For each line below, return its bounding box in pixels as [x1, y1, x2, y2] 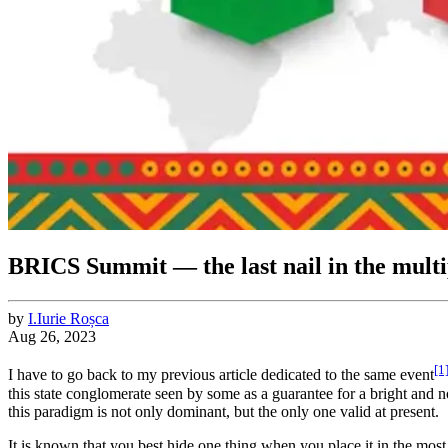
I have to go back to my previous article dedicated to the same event [8, 366, 434, 384]
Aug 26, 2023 [8, 328, 96, 346]
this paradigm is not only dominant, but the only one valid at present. [8, 402, 439, 420]
